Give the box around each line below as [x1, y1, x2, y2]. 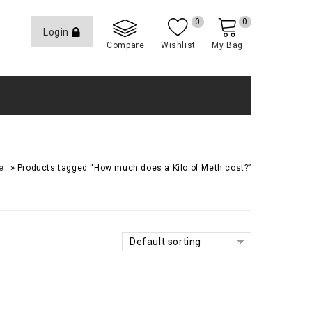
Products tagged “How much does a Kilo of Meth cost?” [17, 163, 251, 173]
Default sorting [130, 236, 201, 247]
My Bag [212, 40, 243, 50]
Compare [107, 40, 145, 50]
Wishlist [160, 40, 196, 50]
